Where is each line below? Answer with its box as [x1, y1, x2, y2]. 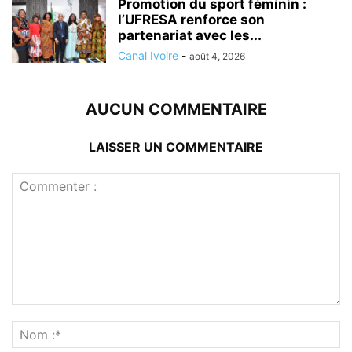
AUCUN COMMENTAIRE [85, 99, 267, 119]
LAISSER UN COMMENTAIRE [89, 138, 263, 155]
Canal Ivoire [118, 48, 178, 62]
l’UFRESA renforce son [118, 11, 265, 27]
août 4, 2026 [189, 49, 245, 62]
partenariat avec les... [118, 27, 262, 43]
